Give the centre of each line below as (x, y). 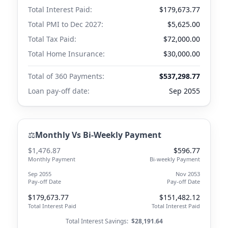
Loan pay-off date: (59, 91)
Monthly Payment (52, 159)
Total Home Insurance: (66, 54)
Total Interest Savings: (97, 221)
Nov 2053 (188, 174)
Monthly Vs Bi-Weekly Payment (98, 135)
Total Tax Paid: (52, 39)
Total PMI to (49, 24)
